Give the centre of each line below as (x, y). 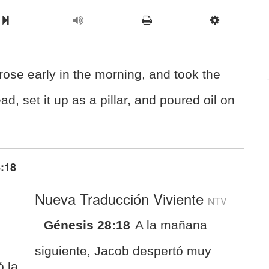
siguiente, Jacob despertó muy (123, 250)
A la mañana (171, 225)
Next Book (36, 20)
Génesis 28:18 (87, 225)
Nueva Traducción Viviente (122, 198)
